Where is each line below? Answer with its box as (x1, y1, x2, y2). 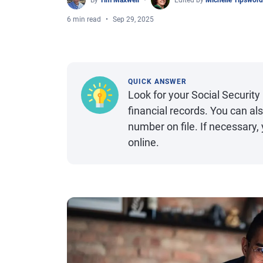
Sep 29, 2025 (113, 15, 154, 23)
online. (128, 136, 159, 149)
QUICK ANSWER (128, 77, 187, 86)
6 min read (67, 15, 101, 23)
